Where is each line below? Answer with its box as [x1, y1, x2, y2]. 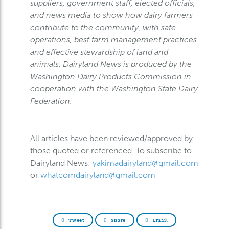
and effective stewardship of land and [30, 47, 168, 57]
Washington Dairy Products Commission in [30, 72, 191, 81]
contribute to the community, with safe [30, 22, 176, 32]
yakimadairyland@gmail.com [92, 158, 198, 168]
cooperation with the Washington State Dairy [30, 84, 198, 94]
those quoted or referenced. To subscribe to [30, 146, 192, 155]
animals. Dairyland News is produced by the [30, 59, 192, 69]
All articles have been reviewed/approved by [30, 133, 193, 143]
